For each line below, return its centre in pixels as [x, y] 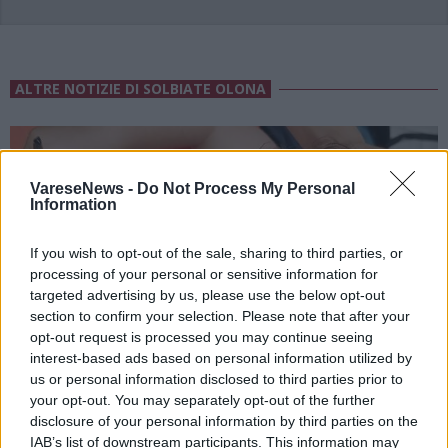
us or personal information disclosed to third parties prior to [216, 378]
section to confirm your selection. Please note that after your [220, 315]
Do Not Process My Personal [246, 188]
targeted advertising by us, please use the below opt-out [207, 294]
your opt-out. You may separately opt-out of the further [202, 399]
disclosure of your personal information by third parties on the [224, 420]
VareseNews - [83, 188]
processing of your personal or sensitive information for [204, 273]
